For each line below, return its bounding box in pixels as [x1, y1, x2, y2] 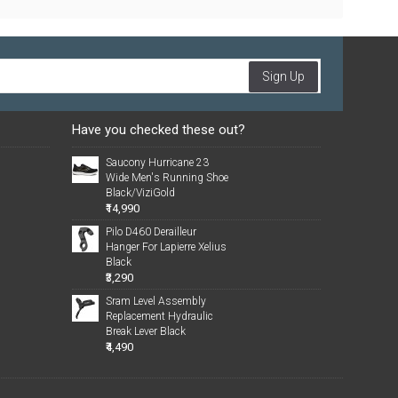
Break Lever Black [106, 325, 187, 338]
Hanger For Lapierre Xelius [106, 241, 227, 253]
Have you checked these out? [72, 122, 246, 138]
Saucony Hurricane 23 [106, 156, 210, 169]
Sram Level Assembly [106, 295, 207, 307]
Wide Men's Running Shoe [106, 171, 229, 184]
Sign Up [262, 69, 305, 84]
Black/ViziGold [106, 187, 176, 199]
